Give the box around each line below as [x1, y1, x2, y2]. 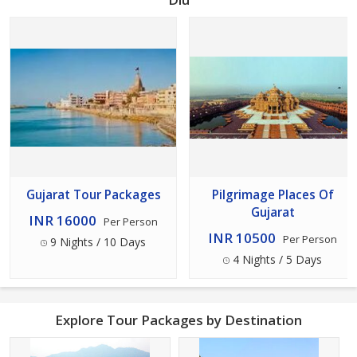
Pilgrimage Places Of [211, 186, 334, 204]
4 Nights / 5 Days [229, 252, 322, 268]
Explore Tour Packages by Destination [55, 311, 302, 330]
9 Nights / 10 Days [47, 234, 146, 250]
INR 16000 [29, 211, 96, 230]
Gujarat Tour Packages [25, 186, 161, 204]
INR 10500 [208, 229, 276, 248]
